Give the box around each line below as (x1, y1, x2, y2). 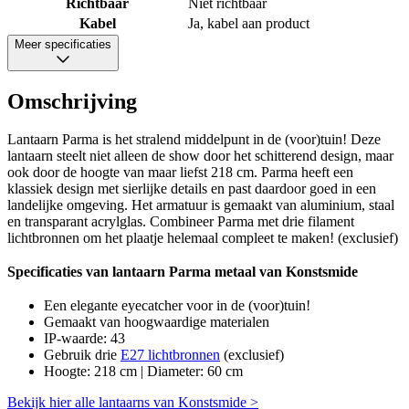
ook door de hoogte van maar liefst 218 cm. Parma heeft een (7, 164, 353, 181)
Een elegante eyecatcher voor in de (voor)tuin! (44, 298, 310, 314)
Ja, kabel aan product (188, 15, 309, 31)
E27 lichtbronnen (121, 347, 220, 363)
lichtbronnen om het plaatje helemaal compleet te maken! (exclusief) (7, 230, 398, 246)
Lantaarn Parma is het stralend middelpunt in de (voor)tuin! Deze (7, 131, 381, 148)
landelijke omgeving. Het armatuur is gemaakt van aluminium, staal (7, 197, 394, 214)
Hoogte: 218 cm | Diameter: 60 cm (44, 363, 243, 380)
